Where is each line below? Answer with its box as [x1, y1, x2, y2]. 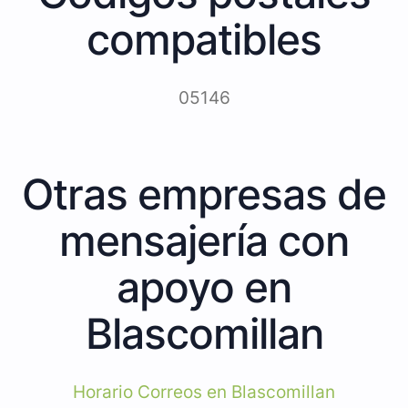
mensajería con [59, 214, 349, 266]
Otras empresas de [22, 168, 386, 219]
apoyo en [117, 260, 291, 312]
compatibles [87, 13, 321, 65]
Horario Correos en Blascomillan [73, 381, 335, 403]
